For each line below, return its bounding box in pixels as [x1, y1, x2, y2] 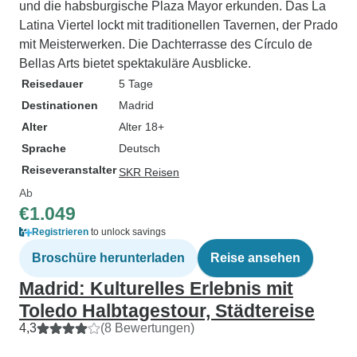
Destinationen [22, 99, 98, 112]
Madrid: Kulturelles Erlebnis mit [19, 278, 293, 299]
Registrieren [32, 226, 88, 237]
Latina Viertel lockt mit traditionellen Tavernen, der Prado [19, 18, 338, 32]
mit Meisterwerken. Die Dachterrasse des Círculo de [19, 37, 312, 51]
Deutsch [119, 142, 160, 155]
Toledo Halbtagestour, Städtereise [19, 300, 315, 321]
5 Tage [119, 77, 153, 90]
